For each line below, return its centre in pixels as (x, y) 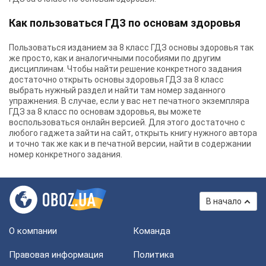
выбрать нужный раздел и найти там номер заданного (117, 90)
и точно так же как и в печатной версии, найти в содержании (130, 144)
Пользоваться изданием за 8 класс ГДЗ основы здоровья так (131, 47)
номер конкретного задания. (66, 154)
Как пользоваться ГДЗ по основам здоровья (125, 23)
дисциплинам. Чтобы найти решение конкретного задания (125, 69)
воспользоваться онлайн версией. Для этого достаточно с (127, 122)
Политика (153, 255)
